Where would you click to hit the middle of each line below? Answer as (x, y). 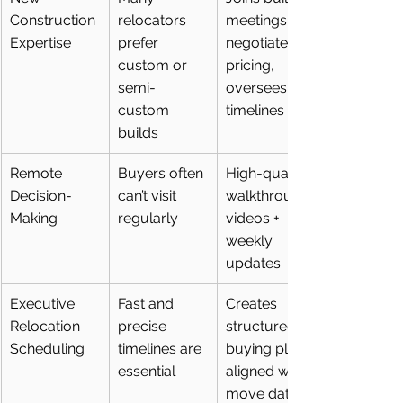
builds (138, 133)
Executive (44, 304)
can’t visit (149, 196)
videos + (255, 219)
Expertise (40, 43)
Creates (253, 304)
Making (34, 219)
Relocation (47, 327)
